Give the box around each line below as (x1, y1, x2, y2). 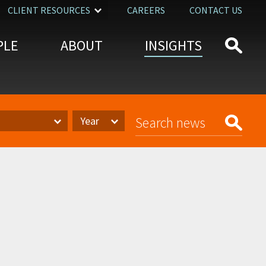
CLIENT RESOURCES (8, 4, 90, 16)
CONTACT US (189, 4, 242, 16)
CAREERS (127, 4, 165, 16)
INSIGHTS (145, 36, 202, 55)
